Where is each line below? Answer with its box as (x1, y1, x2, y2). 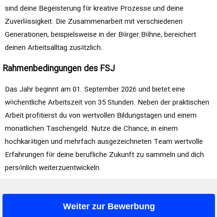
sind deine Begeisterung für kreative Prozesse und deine (5, 2, 184, 15)
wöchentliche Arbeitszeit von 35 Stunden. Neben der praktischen (5, 97, 209, 109)
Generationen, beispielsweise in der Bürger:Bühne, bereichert (5, 29, 196, 41)
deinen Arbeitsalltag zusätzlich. (5, 42, 103, 54)
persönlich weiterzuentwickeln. (5, 162, 101, 174)
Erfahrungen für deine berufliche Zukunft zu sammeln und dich (5, 149, 204, 161)
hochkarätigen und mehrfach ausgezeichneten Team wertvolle (5, 136, 203, 148)
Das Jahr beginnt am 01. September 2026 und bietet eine (5, 84, 185, 96)
